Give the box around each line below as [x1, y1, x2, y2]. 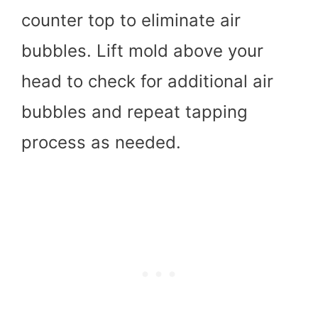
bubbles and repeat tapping [21, 101, 248, 122]
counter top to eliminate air [21, 9, 241, 31]
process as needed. [21, 131, 181, 153]
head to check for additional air [21, 70, 273, 92]
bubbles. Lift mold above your [21, 40, 263, 61]
